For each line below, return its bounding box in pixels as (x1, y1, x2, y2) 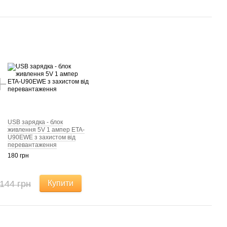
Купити (47, 179, 73, 188)
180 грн (8, 152, 29, 160)
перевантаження (8, 141, 57, 149)
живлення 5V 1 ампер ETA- (8, 126, 85, 134)
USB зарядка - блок (8, 119, 63, 126)
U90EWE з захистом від (8, 134, 75, 141)
